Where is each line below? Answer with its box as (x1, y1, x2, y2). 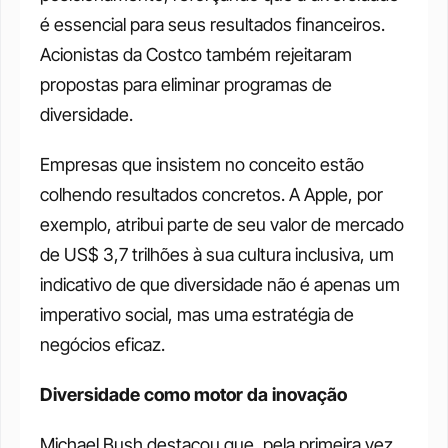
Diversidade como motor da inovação (40, 384, 347, 406)
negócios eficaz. (40, 334, 165, 356)
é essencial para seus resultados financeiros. (40, 14, 385, 36)
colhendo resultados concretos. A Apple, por (40, 184, 383, 206)
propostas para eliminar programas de (40, 74, 332, 96)
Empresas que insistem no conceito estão (40, 154, 364, 176)
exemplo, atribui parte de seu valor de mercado (40, 214, 404, 236)
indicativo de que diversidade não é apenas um (40, 274, 400, 296)
